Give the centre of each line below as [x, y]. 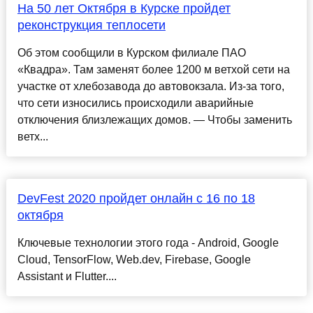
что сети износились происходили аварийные [135, 103]
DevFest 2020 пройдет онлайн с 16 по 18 [136, 199]
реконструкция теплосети [91, 26]
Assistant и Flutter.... [67, 277]
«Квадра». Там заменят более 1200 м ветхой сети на [153, 70]
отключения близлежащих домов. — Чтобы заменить [154, 120]
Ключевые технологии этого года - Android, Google [148, 243]
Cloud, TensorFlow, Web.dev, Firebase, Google [134, 260]
